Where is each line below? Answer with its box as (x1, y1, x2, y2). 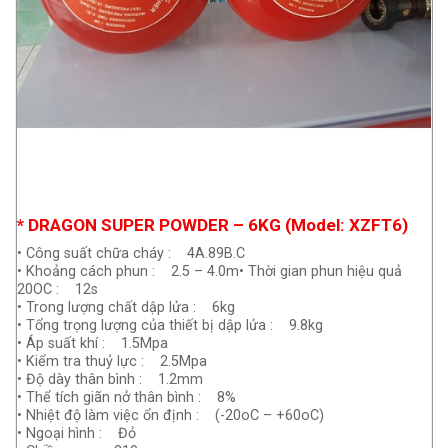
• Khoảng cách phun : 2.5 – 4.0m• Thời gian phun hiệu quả (17, 263, 402, 281)
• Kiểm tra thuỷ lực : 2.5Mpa (17, 353, 207, 371)
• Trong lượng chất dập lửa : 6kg (17, 299, 235, 317)
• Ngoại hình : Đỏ (17, 425, 136, 443)
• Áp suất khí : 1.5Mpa (17, 335, 168, 353)
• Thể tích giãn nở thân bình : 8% (17, 389, 236, 407)
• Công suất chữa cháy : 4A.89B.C (17, 245, 245, 263)
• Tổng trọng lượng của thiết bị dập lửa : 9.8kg (17, 317, 323, 335)
